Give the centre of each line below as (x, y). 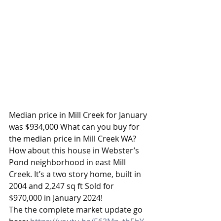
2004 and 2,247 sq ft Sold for (62, 186)
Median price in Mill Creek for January (79, 115)
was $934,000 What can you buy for (75, 127)
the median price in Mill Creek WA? (74, 139)
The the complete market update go (77, 210)
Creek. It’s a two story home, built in (76, 174)
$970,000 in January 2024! (56, 198)
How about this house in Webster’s (75, 151)
